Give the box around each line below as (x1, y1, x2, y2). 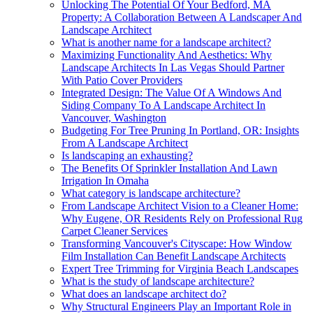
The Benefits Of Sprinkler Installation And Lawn (61, 161, 277, 174)
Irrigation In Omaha (61, 174, 149, 187)
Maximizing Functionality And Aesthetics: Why (61, 48, 272, 61)
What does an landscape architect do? (61, 287, 226, 300)
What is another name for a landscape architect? (61, 36, 271, 48)
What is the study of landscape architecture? (61, 275, 254, 287)
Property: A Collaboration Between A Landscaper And (61, 10, 302, 23)
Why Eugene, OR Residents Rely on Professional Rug (61, 212, 303, 224)
